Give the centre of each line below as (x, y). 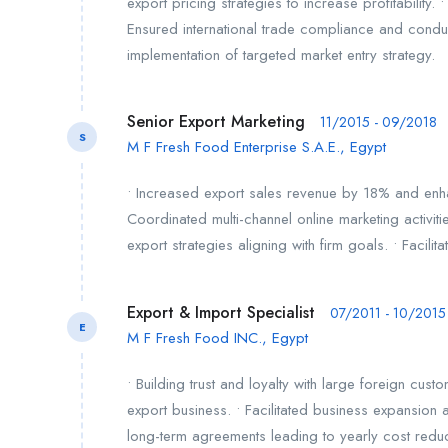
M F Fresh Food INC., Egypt (217, 337)
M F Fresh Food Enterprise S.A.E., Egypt (256, 147)
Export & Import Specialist (221, 312)
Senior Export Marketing (216, 122)
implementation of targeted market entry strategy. (281, 54)
